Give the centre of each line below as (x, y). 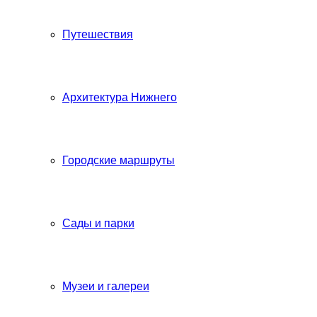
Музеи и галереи (106, 286)
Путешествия (98, 34)
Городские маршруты (119, 160)
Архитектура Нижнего (120, 97)
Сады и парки (98, 223)
